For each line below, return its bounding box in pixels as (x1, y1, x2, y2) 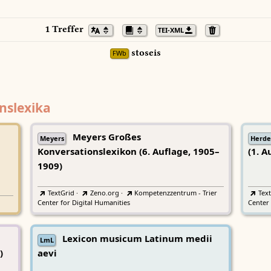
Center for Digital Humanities (38, 198, 130, 208)
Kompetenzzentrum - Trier (134, 188, 218, 198)
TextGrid (47, 188, 74, 198)
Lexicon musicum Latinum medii (62, 232, 212, 246)
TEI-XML (157, 25, 184, 35)
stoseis (128, 47, 161, 59)
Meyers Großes (72, 131, 141, 145)
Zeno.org (90, 188, 119, 198)
